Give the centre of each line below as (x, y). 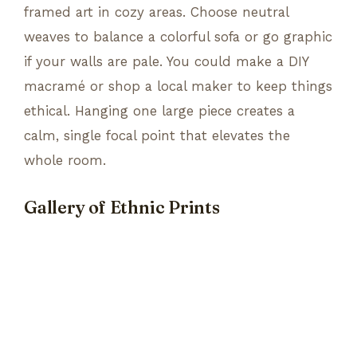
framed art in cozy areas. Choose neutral (156, 12)
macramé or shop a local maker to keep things (178, 86)
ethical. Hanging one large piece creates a (159, 110)
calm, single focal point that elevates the (157, 135)
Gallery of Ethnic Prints (122, 207)
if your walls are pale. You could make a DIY (166, 61)
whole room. (65, 160)
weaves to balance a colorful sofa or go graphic (178, 36)
